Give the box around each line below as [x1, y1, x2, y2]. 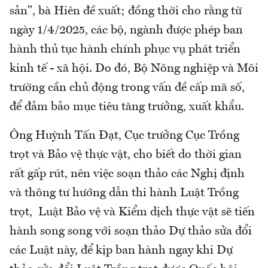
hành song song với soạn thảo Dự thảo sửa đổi [10, 226, 252, 238]
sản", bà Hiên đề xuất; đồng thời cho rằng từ [10, 5, 242, 18]
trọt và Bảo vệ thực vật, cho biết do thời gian [10, 149, 242, 162]
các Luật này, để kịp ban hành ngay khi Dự [10, 245, 233, 257]
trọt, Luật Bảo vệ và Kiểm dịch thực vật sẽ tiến [10, 206, 255, 219]
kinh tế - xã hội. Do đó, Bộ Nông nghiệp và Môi [10, 63, 258, 75]
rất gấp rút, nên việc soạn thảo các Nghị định [10, 168, 245, 181]
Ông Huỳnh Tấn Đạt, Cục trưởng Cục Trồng [10, 130, 239, 142]
